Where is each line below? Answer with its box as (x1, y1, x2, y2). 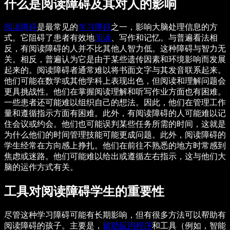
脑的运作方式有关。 (4, 163, 78, 172)
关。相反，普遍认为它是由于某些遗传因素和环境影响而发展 (4, 55, 226, 64)
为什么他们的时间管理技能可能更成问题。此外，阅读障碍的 (4, 130, 226, 140)
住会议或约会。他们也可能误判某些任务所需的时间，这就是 (4, 120, 226, 129)
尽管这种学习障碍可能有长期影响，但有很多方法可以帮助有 (4, 210, 226, 220)
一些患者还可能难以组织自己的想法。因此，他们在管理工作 (4, 98, 226, 107)
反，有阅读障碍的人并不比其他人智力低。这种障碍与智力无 (4, 44, 226, 53)
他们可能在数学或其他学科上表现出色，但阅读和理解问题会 (4, 76, 226, 86)
